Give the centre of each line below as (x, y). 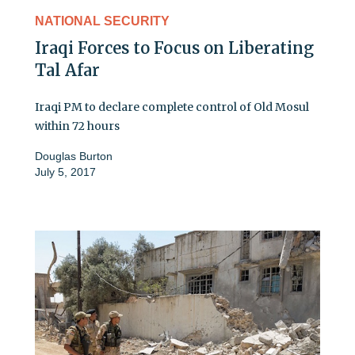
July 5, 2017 (65, 172)
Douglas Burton (74, 156)
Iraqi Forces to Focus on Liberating (174, 48)
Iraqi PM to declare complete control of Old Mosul (172, 107)
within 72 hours (77, 126)
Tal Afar (67, 70)
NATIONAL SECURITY (102, 21)
